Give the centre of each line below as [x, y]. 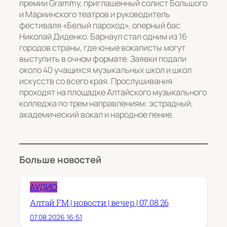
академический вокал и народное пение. [97, 115]
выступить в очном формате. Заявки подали [103, 59]
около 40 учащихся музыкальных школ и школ [105, 70]
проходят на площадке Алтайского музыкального [113, 92]
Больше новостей [60, 160]
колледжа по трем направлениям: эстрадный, [106, 104]
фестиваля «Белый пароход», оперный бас [100, 26]
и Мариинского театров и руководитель [95, 14]
